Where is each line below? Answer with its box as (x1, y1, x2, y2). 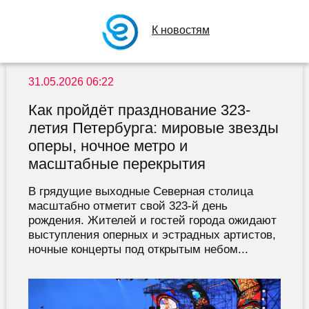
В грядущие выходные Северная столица (28, 184, 253, 199)
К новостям (152, 24, 210, 36)
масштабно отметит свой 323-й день (28, 199, 228, 213)
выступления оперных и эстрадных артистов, (28, 228, 276, 242)
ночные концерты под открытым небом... (28, 242, 248, 257)
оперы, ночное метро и (28, 137, 188, 155)
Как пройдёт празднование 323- (28, 101, 250, 119)
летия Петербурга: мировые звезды (28, 119, 279, 137)
